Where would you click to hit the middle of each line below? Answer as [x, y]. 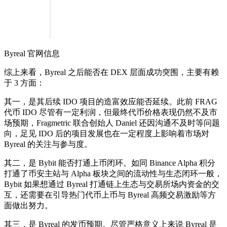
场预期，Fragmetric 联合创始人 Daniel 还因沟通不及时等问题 [112, 123]
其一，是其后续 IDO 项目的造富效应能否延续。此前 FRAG [111, 101]
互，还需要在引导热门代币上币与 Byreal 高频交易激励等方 [110, 195]
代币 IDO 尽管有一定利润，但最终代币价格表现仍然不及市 [111, 112]
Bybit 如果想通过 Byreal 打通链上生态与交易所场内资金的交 [112, 184]
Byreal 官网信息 [32, 53]
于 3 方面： [24, 83]
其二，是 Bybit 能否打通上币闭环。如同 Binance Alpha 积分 [110, 163]
